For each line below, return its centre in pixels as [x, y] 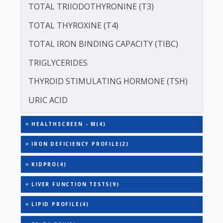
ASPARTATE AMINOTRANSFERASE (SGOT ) [120, 40]
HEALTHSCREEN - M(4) [75, 212]
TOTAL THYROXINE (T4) [82, 103]
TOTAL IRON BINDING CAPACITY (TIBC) [115, 123]
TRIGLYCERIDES [64, 144]
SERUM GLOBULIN [71, 19]
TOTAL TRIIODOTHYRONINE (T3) [101, 82]
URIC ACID [53, 185]
